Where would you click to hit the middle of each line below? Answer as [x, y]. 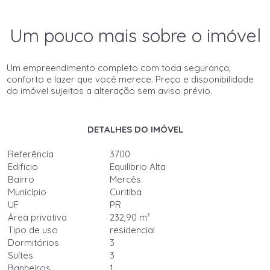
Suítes [21, 255]
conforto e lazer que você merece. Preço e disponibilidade [130, 79]
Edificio [23, 167]
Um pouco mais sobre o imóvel [135, 36]
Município [27, 192]
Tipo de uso [33, 230]
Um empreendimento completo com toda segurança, [119, 68]
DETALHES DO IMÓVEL [135, 129]
